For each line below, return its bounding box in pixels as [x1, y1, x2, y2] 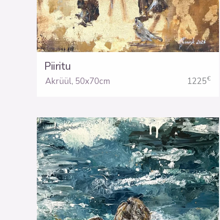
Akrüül [45, 75, 72, 87]
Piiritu [44, 59, 71, 73]
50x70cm [75, 75, 110, 87]
